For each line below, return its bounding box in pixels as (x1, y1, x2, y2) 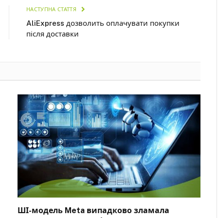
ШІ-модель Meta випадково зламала (18, 205, 169, 215)
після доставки (26, 30, 79, 38)
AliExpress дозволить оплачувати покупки (26, 19, 180, 28)
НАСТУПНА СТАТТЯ (26, 6, 78, 13)
